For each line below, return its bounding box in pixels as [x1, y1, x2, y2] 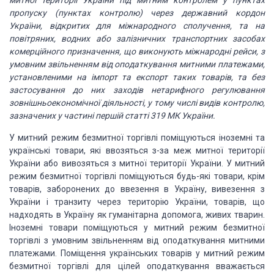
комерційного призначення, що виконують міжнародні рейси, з [9, 46, 265, 56]
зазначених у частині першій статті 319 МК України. [9, 111, 215, 120]
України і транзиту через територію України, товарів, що [9, 197, 265, 207]
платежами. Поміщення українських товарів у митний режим [9, 248, 265, 258]
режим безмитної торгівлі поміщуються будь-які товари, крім [9, 171, 265, 181]
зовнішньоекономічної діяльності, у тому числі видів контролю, [9, 98, 265, 108]
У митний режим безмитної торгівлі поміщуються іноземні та [9, 133, 265, 143]
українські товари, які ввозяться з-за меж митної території [9, 146, 265, 155]
